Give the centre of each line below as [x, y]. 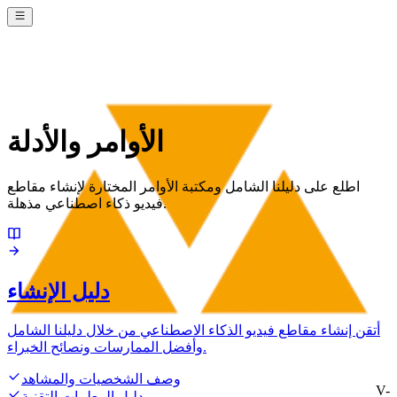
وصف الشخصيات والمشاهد [101, 378]
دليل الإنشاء [58, 291]
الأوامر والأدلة [86, 142]
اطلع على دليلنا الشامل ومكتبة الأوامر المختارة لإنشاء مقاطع [183, 186]
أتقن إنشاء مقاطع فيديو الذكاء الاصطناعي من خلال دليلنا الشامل [194, 330]
